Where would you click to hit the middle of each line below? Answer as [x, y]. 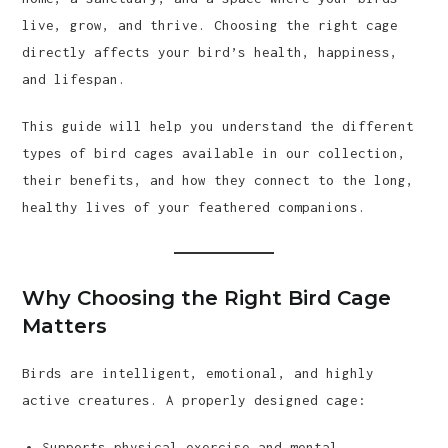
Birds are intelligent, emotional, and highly [198, 373]
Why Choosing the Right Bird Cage [207, 298]
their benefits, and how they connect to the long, [218, 180]
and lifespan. [74, 79]
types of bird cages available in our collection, [214, 153]
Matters [65, 326]
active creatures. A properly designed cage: [194, 400]
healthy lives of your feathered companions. [194, 207]
